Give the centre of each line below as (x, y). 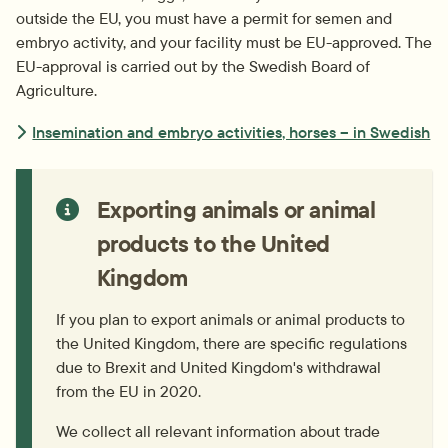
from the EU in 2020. (128, 391)
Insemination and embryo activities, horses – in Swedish (231, 131)
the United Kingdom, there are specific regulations (231, 343)
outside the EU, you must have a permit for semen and (204, 18)
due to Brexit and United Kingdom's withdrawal (218, 367)
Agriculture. (56, 90)
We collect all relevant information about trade (218, 431)
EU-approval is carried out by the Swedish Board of (193, 66)
